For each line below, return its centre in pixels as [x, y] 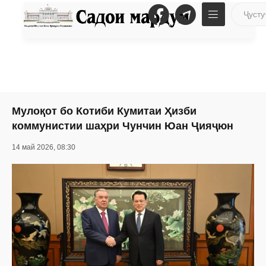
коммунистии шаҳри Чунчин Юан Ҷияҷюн [123, 126]
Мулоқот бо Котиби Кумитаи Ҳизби [104, 111]
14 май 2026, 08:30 [44, 147]
